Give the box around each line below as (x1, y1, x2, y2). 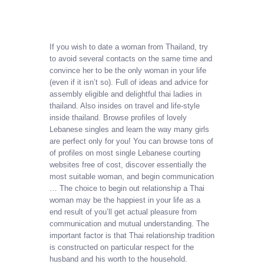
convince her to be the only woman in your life (49, 65, 206, 75)
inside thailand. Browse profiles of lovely (49, 113, 187, 122)
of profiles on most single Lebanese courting (49, 148, 200, 157)
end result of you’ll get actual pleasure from (49, 207, 197, 216)
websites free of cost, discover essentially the (49, 160, 206, 169)
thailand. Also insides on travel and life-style (49, 101, 200, 110)
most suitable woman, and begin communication (49, 171, 214, 181)
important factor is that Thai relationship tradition (49, 230, 214, 240)
